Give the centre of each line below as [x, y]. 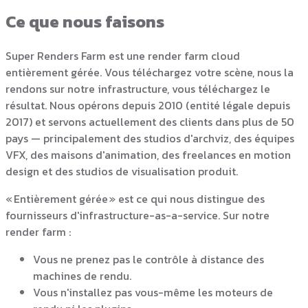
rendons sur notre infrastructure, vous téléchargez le [138, 88]
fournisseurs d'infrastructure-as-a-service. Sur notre [137, 215]
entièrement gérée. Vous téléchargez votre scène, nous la [150, 72]
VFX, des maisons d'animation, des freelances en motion [148, 154]
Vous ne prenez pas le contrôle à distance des [148, 259]
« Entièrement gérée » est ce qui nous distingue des [135, 198]
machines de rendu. [82, 275]
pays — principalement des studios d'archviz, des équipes [150, 138]
